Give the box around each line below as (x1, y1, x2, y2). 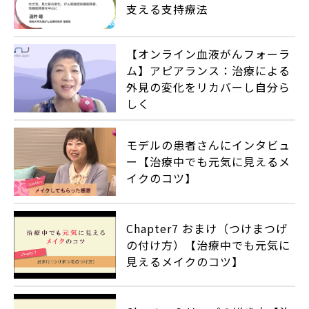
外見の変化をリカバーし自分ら (126, 78, 291, 95)
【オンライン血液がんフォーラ (126, 45, 291, 62)
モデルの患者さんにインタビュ (126, 137, 291, 154)
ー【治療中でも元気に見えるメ (126, 153, 291, 170)
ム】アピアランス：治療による (126, 61, 291, 79)
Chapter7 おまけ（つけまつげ (126, 220, 288, 237)
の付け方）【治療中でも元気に (126, 237, 291, 253)
